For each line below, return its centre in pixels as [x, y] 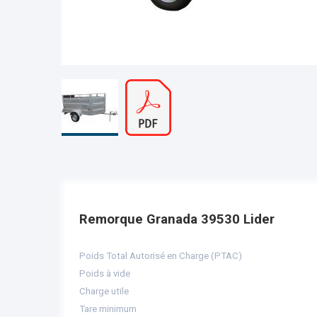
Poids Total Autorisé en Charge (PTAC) [161, 256]
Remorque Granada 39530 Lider [177, 219]
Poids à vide [105, 273]
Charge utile [104, 291]
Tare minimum [108, 309]
